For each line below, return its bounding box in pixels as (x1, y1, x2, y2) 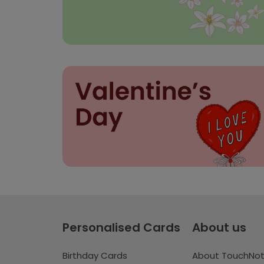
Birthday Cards (62, 249, 127, 262)
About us (192, 219, 246, 236)
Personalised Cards (62, 219, 180, 236)
